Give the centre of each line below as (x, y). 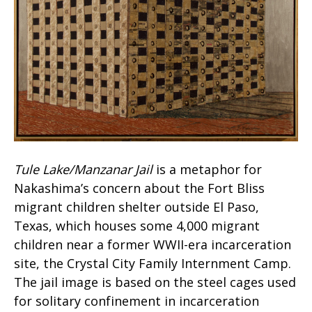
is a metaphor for (207, 169)
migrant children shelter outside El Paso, (136, 206)
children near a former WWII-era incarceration (153, 244)
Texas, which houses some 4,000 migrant (137, 225)
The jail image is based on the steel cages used (155, 282)
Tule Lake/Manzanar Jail (83, 169)
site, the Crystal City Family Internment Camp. (153, 263)
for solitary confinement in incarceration (136, 301)
